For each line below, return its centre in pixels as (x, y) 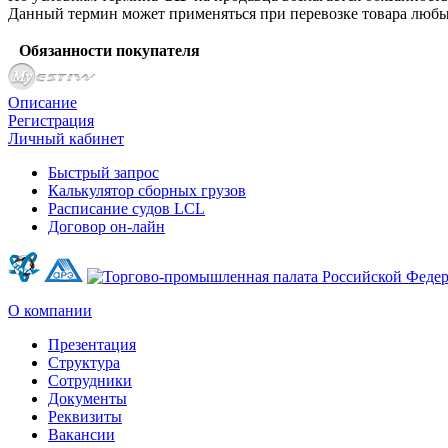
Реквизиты (85, 416)
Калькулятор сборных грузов (147, 190)
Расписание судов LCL (126, 208)
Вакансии (81, 434)
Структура (84, 362)
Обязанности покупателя (109, 50)
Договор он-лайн (106, 226)
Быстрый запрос (103, 172)
